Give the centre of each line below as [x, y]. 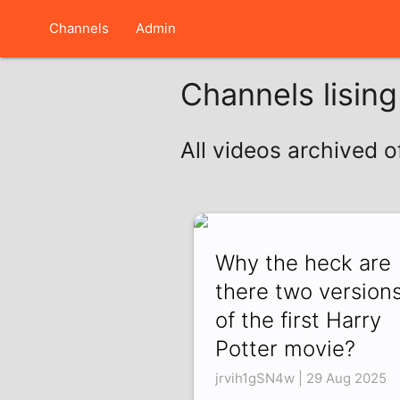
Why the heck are [303, 263]
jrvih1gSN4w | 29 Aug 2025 [300, 379]
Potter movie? [285, 349]
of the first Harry [298, 321]
